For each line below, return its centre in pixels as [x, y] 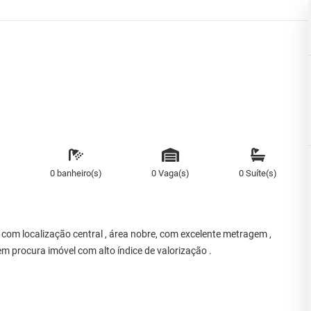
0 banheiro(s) [76, 174]
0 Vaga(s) [170, 174]
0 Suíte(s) [258, 174]
